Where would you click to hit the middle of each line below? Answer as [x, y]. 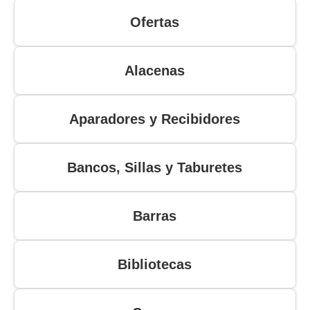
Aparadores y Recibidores [155, 119]
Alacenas [155, 71]
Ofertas [155, 22]
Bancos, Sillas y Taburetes [155, 168]
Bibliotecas [155, 265]
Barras [155, 216]
